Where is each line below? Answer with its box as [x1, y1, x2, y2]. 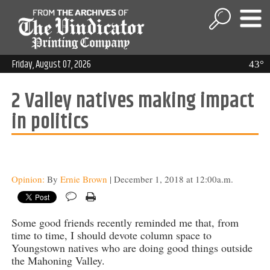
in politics [11, 106, 89, 139]
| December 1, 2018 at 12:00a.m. [107, 173, 233, 186]
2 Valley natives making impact [11, 85, 254, 118]
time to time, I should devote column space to [11, 228, 212, 243]
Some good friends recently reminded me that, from [11, 215, 239, 230]
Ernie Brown [60, 173, 107, 186]
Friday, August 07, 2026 [12, 57, 91, 72]
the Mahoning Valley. [11, 253, 105, 268]
